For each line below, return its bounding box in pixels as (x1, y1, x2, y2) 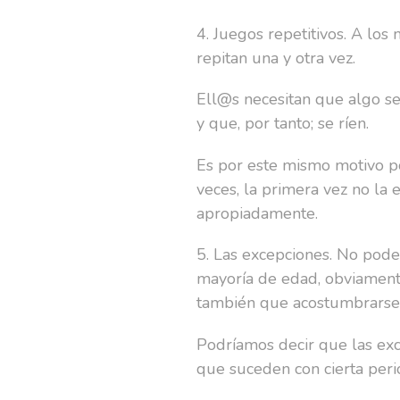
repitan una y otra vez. (196, 46, 361, 69)
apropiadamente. (196, 202, 319, 224)
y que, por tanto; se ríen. (196, 112, 370, 135)
